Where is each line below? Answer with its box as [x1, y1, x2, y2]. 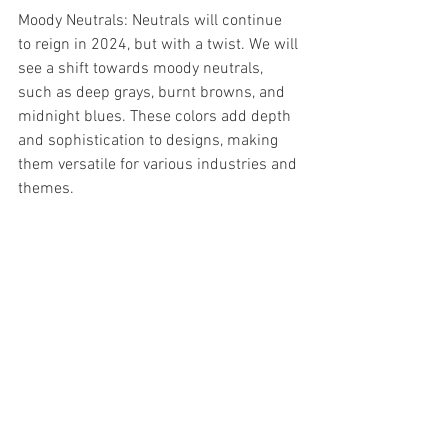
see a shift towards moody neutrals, [18, 59, 267, 79]
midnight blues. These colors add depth [18, 107, 295, 127]
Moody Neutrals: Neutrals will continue [18, 11, 286, 31]
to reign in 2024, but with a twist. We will [18, 35, 302, 55]
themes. [18, 179, 74, 199]
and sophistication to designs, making [18, 131, 282, 151]
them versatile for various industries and [18, 155, 301, 175]
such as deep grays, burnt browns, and [18, 83, 289, 103]
